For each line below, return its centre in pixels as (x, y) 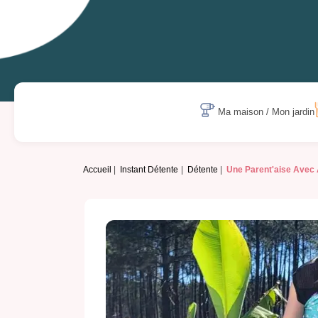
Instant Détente (149, 170)
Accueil (97, 170)
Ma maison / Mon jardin (267, 112)
